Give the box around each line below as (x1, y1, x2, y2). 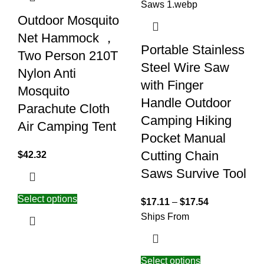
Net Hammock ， (18, 30, 115, 45)
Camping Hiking (141, 113, 232, 128)
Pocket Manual (141, 130, 226, 146)
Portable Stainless (141, 42, 245, 57)
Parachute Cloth (18, 101, 110, 116)
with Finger (141, 77, 203, 93)
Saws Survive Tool (141, 166, 246, 181)
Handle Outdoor (141, 95, 231, 110)
